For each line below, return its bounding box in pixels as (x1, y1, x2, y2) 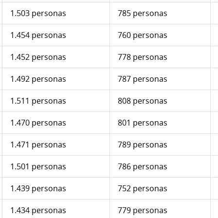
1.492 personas (10, 73, 66, 85)
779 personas (118, 205, 167, 216)
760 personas (118, 30, 167, 41)
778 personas (118, 52, 167, 63)
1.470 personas (10, 117, 66, 128)
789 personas (118, 139, 167, 150)
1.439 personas (10, 183, 66, 194)
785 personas (118, 8, 167, 19)
